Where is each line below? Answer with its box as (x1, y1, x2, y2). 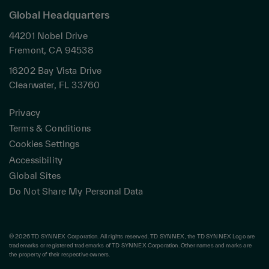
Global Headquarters (9, 9, 110, 21)
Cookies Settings (9, 139, 79, 150)
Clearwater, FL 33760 (9, 80, 100, 91)
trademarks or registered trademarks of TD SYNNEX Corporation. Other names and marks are (9, 242, 252, 249)
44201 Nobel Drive (9, 31, 88, 41)
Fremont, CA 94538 (9, 45, 94, 56)
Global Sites (9, 171, 61, 181)
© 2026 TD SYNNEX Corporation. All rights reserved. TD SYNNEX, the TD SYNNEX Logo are (9, 233, 255, 240)
